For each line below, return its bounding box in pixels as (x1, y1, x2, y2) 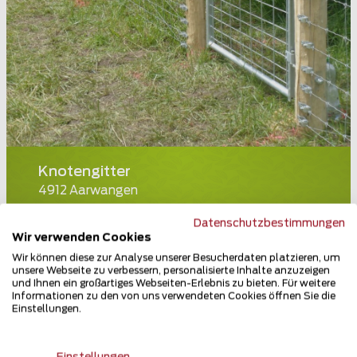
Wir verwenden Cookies (12, 232, 151, 243)
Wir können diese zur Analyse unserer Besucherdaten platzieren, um (12, 253, 340, 262)
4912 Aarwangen (38, 185, 138, 198)
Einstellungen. (12, 304, 81, 313)
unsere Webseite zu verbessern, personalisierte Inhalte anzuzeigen (12, 265, 330, 275)
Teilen (180, 215, 219, 229)
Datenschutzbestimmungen (194, 218, 345, 229)
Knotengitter (38, 165, 131, 180)
